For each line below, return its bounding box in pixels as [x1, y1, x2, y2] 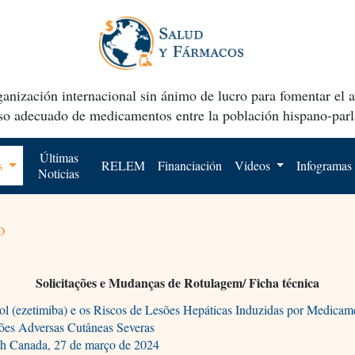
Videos [234, 156, 273, 174]
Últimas [39, 148, 78, 166]
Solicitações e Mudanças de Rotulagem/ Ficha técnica [35, 273, 319, 292]
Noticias [38, 164, 80, 181]
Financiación [157, 156, 222, 174]
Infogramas [296, 156, 353, 174]
